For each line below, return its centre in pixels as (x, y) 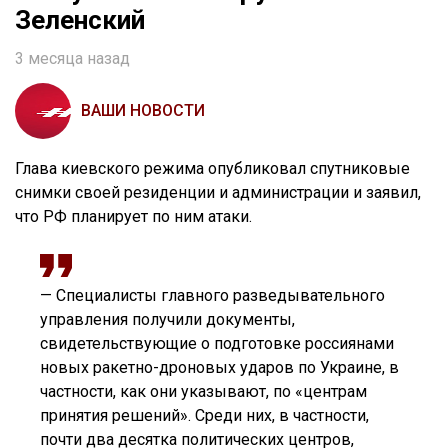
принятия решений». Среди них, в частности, (204, 416)
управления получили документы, (167, 320)
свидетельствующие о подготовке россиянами (217, 344)
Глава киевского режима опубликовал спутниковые (212, 169)
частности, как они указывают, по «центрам (203, 392)
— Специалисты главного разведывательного (212, 296)
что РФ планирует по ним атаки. (133, 217)
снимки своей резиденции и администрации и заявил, (218, 193)
